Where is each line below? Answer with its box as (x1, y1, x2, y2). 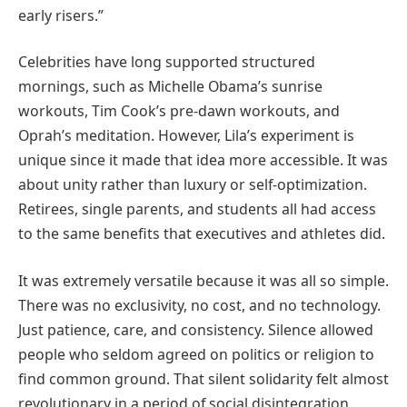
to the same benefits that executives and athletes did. (18, 223, 385, 244)
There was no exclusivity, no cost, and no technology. (18, 294, 381, 315)
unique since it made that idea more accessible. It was (18, 150, 388, 171)
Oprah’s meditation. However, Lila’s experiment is (18, 125, 354, 146)
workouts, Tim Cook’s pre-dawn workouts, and (18, 101, 340, 122)
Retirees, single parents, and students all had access (18, 199, 376, 220)
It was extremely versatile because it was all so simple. (18, 270, 389, 291)
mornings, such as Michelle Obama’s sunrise (18, 76, 323, 97)
